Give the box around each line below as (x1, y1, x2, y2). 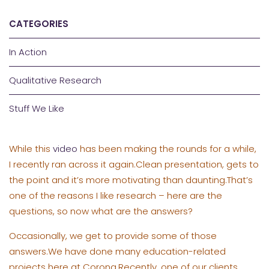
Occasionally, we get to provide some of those (9, 229, 217, 242)
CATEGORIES (9, 17, 68, 30)
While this (9, 142, 53, 155)
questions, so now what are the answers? (9, 204, 193, 217)
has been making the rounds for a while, (77, 142, 256, 155)
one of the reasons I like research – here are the (9, 189, 222, 202)
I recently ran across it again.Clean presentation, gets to (9, 157, 259, 171)
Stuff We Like (9, 101, 64, 115)
